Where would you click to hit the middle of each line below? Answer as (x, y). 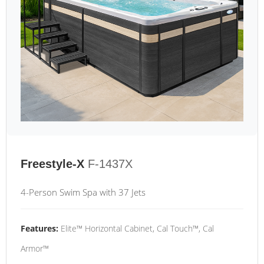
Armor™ (35, 248)
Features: (39, 228)
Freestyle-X (52, 164)
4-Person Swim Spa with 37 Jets (83, 192)
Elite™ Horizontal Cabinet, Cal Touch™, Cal (136, 228)
